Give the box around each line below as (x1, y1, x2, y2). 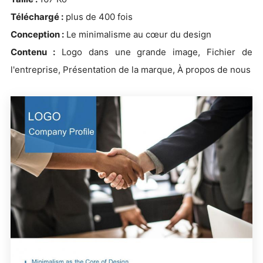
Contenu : (11, 46, 55, 58)
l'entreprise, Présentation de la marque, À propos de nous (11, 63, 251, 75)
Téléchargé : (11, 11, 63, 22)
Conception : (11, 28, 64, 40)
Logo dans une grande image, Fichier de (55, 46, 252, 58)
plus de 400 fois (63, 11, 133, 22)
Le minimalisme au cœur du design (64, 28, 211, 40)
